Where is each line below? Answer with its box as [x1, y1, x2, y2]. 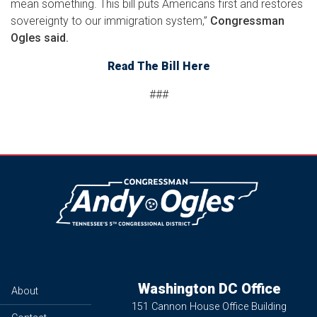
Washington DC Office [137, 279, 281, 297]
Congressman [207, 14, 284, 28]
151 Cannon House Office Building [132, 300, 287, 313]
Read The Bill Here [107, 59, 210, 74]
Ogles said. [11, 31, 71, 45]
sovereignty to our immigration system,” [11, 14, 207, 28]
